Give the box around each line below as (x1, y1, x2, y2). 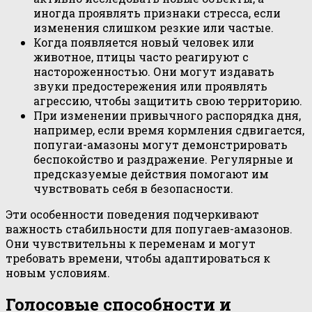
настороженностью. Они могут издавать (33, 63, 274, 79)
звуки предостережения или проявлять (33, 78, 267, 93)
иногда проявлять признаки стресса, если (33, 5, 281, 20)
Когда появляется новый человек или (33, 34, 254, 49)
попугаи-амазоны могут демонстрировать (33, 136, 288, 152)
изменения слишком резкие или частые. (33, 19, 274, 35)
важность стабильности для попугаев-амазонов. (6, 221, 292, 236)
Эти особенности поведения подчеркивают (6, 206, 259, 221)
